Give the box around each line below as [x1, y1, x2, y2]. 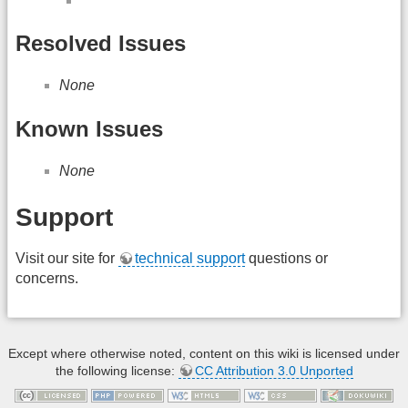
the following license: [55, 362, 178, 378]
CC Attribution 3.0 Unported [194, 362, 353, 378]
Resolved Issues [15, 31, 186, 56]
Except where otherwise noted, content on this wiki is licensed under [8, 345, 400, 361]
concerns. [15, 270, 78, 287]
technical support [135, 250, 245, 267]
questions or [245, 250, 328, 267]
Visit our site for [15, 250, 118, 267]
